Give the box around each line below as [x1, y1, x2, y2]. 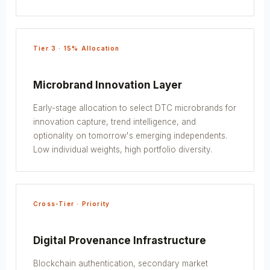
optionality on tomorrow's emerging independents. [33, 130, 227, 140]
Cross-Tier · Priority [33, 199, 110, 207]
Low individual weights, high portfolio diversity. [33, 144, 212, 154]
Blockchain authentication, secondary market [33, 258, 208, 268]
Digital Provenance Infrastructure [33, 234, 206, 246]
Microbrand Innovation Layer [33, 78, 182, 91]
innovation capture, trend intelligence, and [33, 116, 196, 127]
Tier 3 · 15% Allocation [33, 44, 120, 52]
